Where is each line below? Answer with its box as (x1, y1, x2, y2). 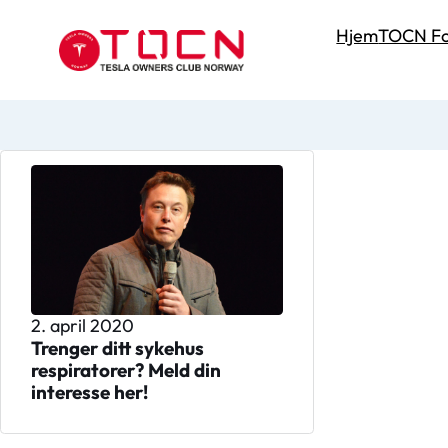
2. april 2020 (30, 313, 134, 337)
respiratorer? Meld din (30, 357, 221, 382)
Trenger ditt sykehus (30, 335, 204, 360)
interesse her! (30, 379, 148, 404)
